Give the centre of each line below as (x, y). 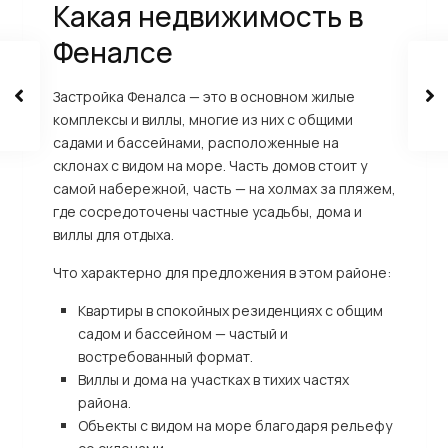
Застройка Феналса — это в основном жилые (203, 96)
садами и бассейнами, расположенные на (195, 142)
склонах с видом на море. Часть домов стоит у (209, 165)
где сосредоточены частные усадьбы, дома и (207, 211)
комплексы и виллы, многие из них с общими (202, 119)
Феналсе (112, 51)
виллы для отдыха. (113, 234)
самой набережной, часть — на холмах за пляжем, (224, 188)
